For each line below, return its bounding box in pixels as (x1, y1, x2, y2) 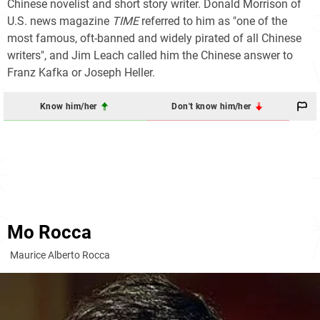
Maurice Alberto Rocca (10, 249, 110, 261)
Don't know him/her (171, 101, 254, 111)
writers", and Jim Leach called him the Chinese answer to (7, 49, 293, 63)
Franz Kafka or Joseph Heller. (7, 66, 155, 80)
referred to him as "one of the (139, 14, 287, 29)
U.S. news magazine (7, 14, 112, 29)
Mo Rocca (7, 221, 91, 244)
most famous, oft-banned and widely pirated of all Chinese (7, 31, 301, 46)
